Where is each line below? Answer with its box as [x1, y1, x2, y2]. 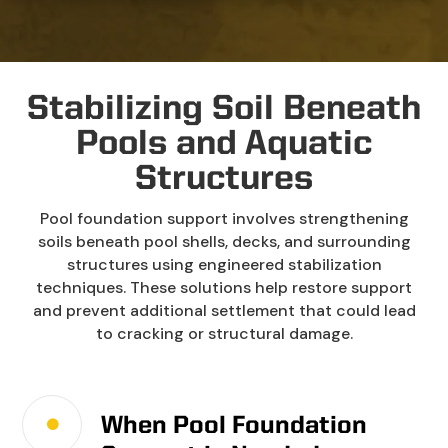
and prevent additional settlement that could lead [32, 299, 416, 321]
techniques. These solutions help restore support [36, 276, 412, 298]
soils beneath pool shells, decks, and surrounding [37, 230, 411, 252]
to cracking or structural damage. [95, 322, 353, 344]
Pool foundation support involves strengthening [39, 207, 409, 229]
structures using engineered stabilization [66, 253, 382, 275]
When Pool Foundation [101, 413, 368, 439]
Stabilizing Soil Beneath [27, 91, 421, 127]
